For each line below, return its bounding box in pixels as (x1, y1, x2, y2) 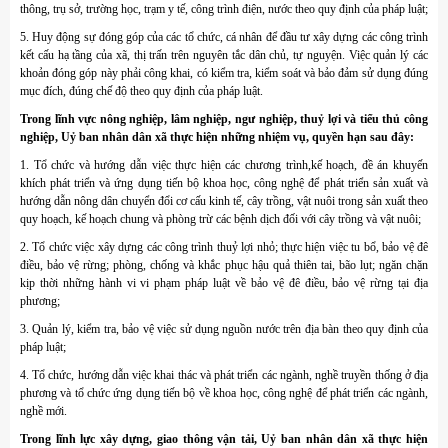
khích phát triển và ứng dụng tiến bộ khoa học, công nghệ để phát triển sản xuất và (20, 176, 428, 191)
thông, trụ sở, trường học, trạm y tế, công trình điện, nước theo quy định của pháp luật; (20, 2, 428, 17)
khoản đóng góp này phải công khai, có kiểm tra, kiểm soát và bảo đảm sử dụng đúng (20, 66, 428, 81)
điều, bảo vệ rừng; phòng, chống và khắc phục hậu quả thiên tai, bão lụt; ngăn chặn (20, 258, 428, 273)
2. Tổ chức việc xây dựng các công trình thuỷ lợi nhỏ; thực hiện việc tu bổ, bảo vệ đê (20, 240, 428, 255)
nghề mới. (20, 404, 67, 419)
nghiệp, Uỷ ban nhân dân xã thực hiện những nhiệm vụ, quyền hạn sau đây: (20, 130, 414, 145)
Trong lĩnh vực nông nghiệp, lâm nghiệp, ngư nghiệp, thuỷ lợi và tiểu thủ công (20, 112, 428, 127)
